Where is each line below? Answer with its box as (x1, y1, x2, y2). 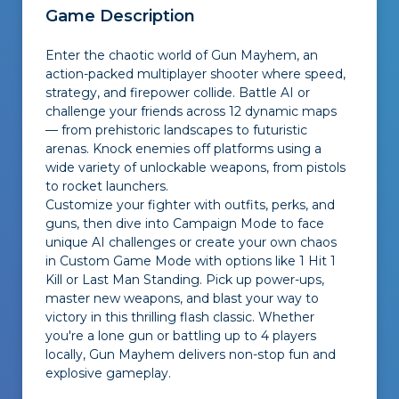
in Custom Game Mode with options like (45, 253, 299, 269)
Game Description (45, 6, 195, 26)
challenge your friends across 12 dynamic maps (45, 103, 337, 119)
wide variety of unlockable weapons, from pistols (45, 159, 346, 175)
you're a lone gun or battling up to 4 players (45, 328, 316, 344)
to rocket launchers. (45, 178, 168, 194)
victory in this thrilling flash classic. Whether (45, 309, 314, 325)
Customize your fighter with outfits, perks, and (45, 197, 335, 213)
